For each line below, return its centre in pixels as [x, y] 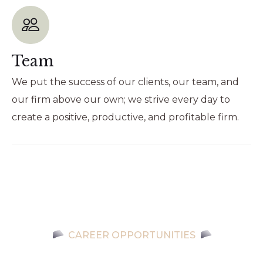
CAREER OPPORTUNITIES [132, 235]
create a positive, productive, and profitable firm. [125, 117]
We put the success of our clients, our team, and [125, 82]
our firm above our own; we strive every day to [121, 99]
